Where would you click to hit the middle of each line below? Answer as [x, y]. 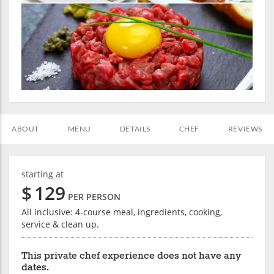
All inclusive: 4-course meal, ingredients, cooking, [122, 212]
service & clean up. [60, 224]
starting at [43, 174]
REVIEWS [245, 128]
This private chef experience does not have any [131, 256]
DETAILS [135, 128]
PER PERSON [94, 196]
